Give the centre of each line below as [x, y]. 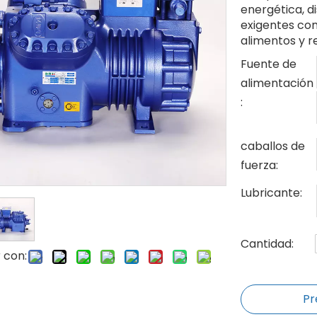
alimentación [277, 83]
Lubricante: [271, 193]
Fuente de [269, 64]
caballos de [273, 146]
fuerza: [259, 165]
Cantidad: [267, 244]
